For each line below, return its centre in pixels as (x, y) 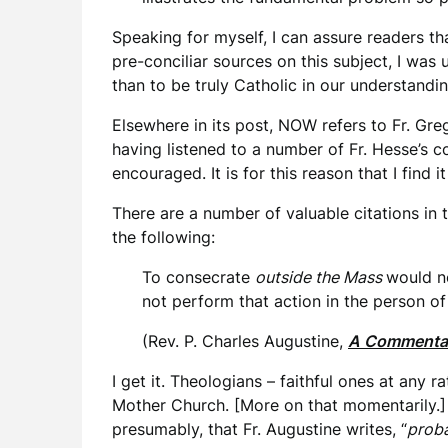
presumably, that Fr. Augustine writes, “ (259, 429)
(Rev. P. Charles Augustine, (245, 341)
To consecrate (198, 277)
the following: (163, 237)
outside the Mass (320, 277)
